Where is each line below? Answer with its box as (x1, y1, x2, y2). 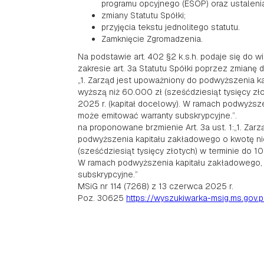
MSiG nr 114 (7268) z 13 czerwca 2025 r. (78, 181, 233, 192)
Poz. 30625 (78, 193, 126, 203)
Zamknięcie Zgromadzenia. (101, 34, 203, 44)
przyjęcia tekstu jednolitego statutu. (101, 22, 240, 32)
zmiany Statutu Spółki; (101, 10, 186, 21)
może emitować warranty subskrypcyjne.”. (78, 110, 237, 121)
